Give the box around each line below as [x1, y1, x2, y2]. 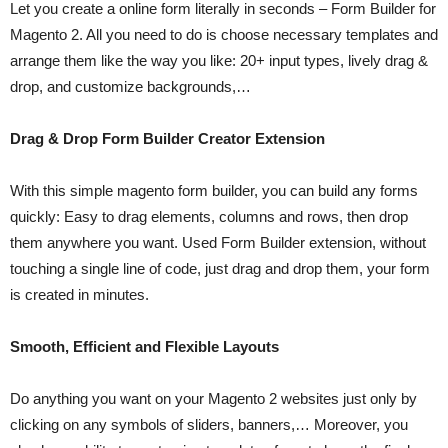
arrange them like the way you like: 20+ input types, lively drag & [10, 51, 428, 69]
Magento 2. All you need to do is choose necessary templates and [10, 25, 438, 43]
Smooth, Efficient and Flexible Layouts [10, 337, 279, 355]
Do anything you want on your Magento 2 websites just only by [10, 389, 417, 407]
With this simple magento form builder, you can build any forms [10, 181, 418, 199]
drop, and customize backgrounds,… [10, 77, 251, 95]
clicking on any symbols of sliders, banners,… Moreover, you [10, 415, 408, 433]
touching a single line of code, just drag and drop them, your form [10, 259, 430, 277]
